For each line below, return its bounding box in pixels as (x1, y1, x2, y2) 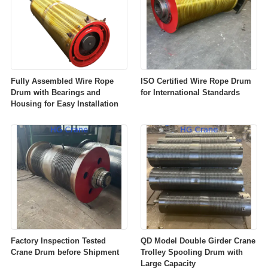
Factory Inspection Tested (10, 236, 106, 246)
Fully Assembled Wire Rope (10, 77, 114, 86)
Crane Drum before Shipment (10, 248, 119, 257)
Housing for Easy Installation (10, 99, 118, 109)
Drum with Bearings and (10, 88, 100, 98)
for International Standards (141, 88, 240, 98)
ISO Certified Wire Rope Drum (141, 77, 252, 86)
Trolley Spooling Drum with (141, 248, 243, 257)
